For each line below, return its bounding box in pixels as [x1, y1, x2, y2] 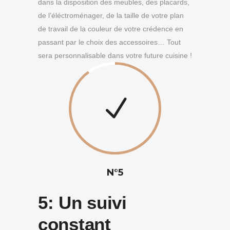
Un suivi [59, 193, 127, 213]
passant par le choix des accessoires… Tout [38, 38, 181, 46]
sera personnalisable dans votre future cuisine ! [38, 51, 192, 60]
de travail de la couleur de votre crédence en [38, 25, 183, 33]
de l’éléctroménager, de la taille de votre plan [38, 11, 184, 20]
